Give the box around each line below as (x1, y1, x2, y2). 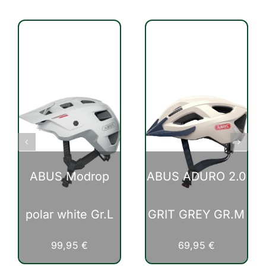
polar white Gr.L (25, 207, 113, 222)
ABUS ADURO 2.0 (147, 169, 246, 184)
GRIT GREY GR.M (148, 207, 245, 222)
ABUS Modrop (29, 169, 109, 184)
